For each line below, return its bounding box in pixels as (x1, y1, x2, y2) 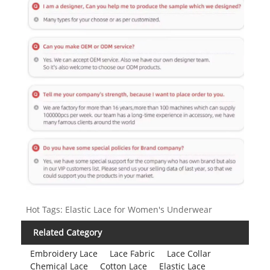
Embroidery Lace (30, 247, 98, 259)
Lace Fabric (109, 247, 155, 259)
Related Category (33, 226, 102, 238)
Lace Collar (166, 247, 211, 259)
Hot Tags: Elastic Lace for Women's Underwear (25, 203, 212, 215)
